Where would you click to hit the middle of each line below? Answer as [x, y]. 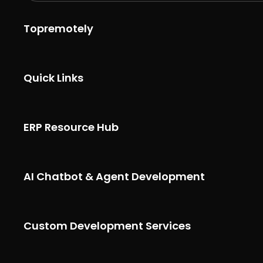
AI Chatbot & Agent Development [114, 176]
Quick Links [53, 78]
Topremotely [58, 28]
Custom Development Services [107, 226]
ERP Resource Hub [71, 127]
